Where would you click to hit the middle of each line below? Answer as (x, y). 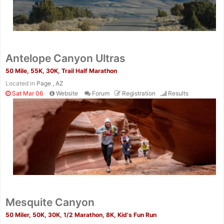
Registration (139, 93)
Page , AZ (50, 83)
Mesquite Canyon (50, 202)
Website (67, 93)
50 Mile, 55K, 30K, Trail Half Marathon (61, 71)
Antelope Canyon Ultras (65, 58)
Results (178, 93)
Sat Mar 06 (27, 93)
